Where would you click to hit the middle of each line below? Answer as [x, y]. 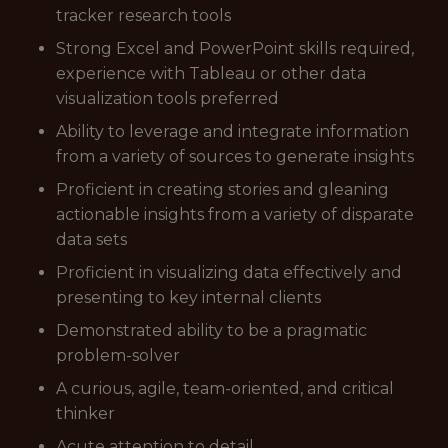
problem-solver [118, 355]
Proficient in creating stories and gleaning [222, 189]
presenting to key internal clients [188, 297]
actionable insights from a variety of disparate [235, 214]
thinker [85, 413]
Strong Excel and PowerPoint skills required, [235, 48]
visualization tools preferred [167, 98]
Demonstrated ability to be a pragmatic [211, 330]
